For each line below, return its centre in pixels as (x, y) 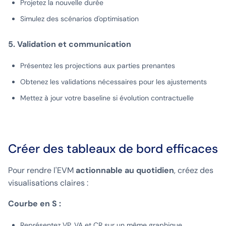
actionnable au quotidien (125, 171)
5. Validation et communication (70, 44)
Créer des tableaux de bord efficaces (113, 149)
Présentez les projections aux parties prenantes (98, 66)
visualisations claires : (48, 183)
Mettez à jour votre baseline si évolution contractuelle (107, 98)
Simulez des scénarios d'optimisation (79, 19)
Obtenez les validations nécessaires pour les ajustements (114, 82)
